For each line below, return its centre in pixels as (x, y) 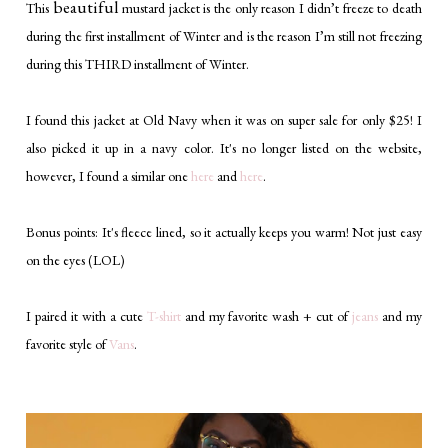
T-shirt (163, 316)
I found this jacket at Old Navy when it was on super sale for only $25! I (224, 120)
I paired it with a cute (86, 316)
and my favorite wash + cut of (266, 316)
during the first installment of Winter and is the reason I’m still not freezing (224, 36)
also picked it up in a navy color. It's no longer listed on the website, (224, 148)
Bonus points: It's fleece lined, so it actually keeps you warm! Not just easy (224, 232)
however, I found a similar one (109, 176)
